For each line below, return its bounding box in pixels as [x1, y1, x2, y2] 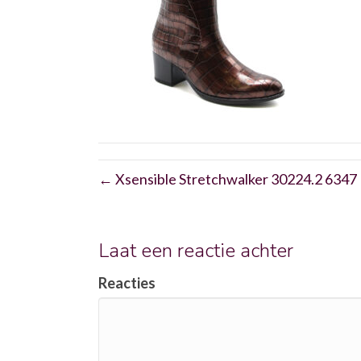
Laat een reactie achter [98, 238, 293, 263]
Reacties [98, 274, 156, 292]
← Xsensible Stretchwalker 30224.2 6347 [98, 170, 357, 188]
